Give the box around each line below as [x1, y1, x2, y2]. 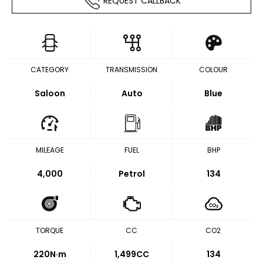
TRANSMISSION [106, 65, 157, 75]
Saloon [34, 87, 65, 99]
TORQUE [36, 225, 64, 235]
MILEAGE [35, 145, 64, 155]
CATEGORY [31, 65, 69, 75]
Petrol [119, 168, 145, 180]
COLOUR [198, 65, 228, 75]
